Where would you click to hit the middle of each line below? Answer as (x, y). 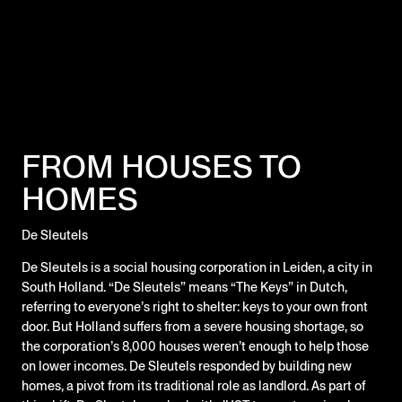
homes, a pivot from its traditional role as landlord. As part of (193, 385)
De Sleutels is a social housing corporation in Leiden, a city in (197, 267)
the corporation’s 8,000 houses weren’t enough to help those (195, 346)
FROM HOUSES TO (162, 167)
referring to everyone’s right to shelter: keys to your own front (195, 306)
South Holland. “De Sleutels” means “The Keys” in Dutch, (184, 287)
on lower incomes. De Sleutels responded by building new (187, 366)
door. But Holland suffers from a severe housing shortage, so (192, 326)
